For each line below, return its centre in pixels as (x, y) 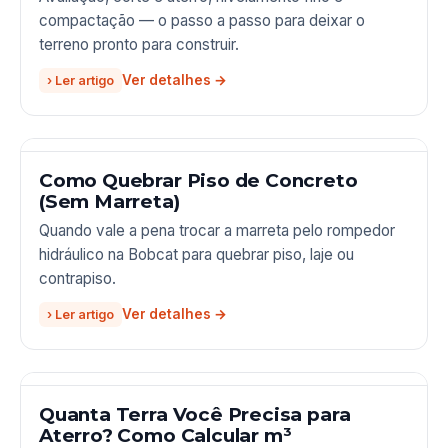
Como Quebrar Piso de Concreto (198, 181)
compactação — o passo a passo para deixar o (202, 20)
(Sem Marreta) (109, 202)
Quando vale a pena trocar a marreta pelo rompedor (217, 230)
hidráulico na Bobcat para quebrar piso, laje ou (196, 254)
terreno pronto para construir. (139, 44)
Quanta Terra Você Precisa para (195, 415)
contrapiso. (77, 278)
